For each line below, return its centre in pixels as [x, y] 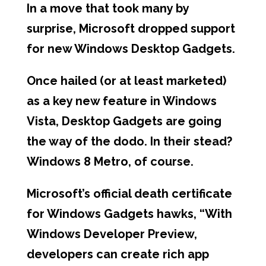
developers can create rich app [118, 254]
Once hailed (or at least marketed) [126, 81]
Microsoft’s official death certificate [129, 194]
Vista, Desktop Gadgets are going [124, 121]
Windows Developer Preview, [112, 234]
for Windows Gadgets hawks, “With [129, 214]
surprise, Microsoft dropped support [131, 28]
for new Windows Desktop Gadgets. [131, 49]
